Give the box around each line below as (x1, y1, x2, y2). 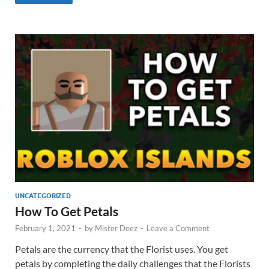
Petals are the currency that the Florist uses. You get (15, 243, 228, 255)
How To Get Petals (15, 203, 118, 219)
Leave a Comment (147, 223, 210, 233)
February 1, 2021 (15, 223, 76, 233)
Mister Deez (95, 223, 138, 233)
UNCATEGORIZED (15, 191, 71, 200)
